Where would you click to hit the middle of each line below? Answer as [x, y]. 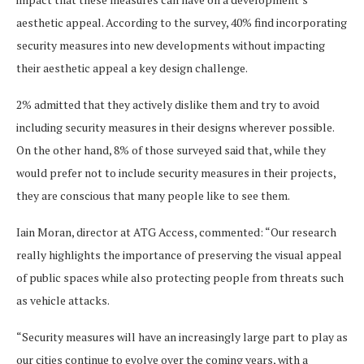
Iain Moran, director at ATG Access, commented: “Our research [176, 232]
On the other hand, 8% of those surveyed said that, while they [171, 150]
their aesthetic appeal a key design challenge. [132, 68]
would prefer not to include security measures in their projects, [176, 173]
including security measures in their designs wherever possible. [175, 128]
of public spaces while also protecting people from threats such [180, 278]
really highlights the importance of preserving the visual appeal [179, 255]
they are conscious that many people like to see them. [153, 196]
